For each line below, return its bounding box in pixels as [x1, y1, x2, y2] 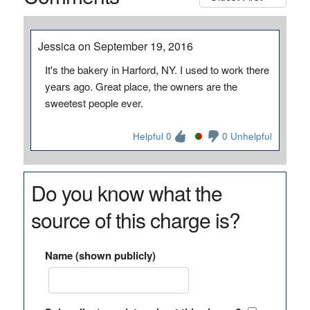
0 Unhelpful [222, 129, 273, 143]
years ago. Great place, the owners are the [44, 79, 237, 93]
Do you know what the [30, 178, 222, 208]
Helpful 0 [133, 129, 172, 143]
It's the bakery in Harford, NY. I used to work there [44, 62, 269, 77]
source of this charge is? [30, 205, 240, 235]
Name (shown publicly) [44, 248, 156, 263]
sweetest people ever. [44, 95, 143, 110]
